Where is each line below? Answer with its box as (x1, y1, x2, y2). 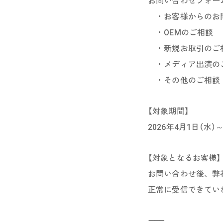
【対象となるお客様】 (148, 153, 222, 163)
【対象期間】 (148, 107, 189, 116)
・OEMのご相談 (148, 28, 214, 37)
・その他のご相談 (148, 76, 221, 85)
